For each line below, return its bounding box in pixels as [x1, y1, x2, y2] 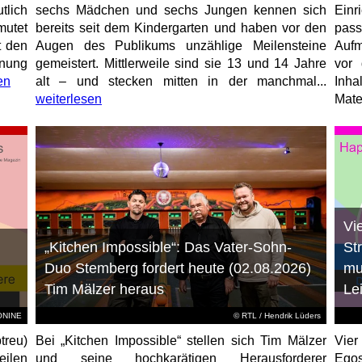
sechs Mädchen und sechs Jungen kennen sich [35, 3, 326, 18]
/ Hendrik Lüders [256, 311, 321, 321]
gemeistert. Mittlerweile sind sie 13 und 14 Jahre [35, 57, 326, 71]
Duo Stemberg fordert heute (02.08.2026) [44, 260, 311, 277]
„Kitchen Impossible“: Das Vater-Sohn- [44, 239, 292, 256]
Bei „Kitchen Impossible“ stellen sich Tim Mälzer [35, 334, 326, 348]
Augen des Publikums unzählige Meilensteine [35, 39, 326, 53]
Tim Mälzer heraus [44, 281, 164, 298]
